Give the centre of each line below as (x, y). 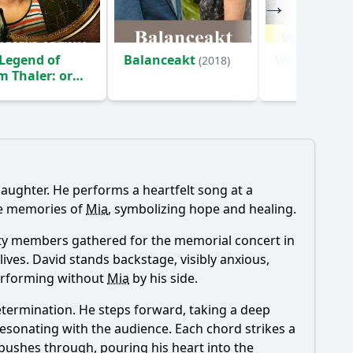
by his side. (163, 278)
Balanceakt (161, 60)
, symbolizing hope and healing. (202, 209)
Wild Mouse (313, 60)
